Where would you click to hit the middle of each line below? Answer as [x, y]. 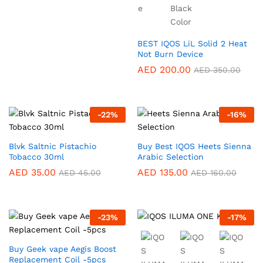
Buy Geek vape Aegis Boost [63, 249]
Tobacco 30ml [36, 157]
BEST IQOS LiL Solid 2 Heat [192, 43]
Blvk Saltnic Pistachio [53, 146]
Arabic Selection [171, 157]
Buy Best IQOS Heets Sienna [194, 146]
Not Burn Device [170, 54]
